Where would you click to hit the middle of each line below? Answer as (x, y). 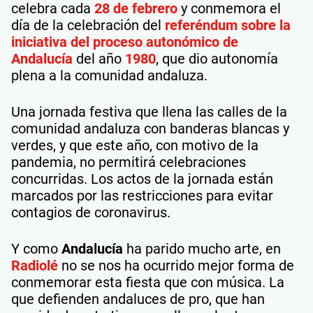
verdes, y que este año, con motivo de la (135, 145)
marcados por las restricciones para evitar (142, 196)
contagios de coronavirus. (91, 212)
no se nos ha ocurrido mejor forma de (176, 265)
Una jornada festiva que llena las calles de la (149, 112)
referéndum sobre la (228, 25)
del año (99, 59)
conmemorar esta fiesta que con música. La (148, 282)
